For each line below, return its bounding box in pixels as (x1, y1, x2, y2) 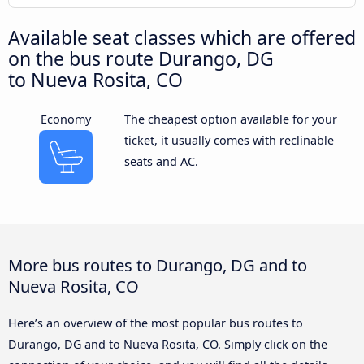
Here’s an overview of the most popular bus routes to (8, 314, 303, 331)
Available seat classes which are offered (8, 24, 356, 50)
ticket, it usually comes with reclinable (123, 132, 334, 148)
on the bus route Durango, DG (8, 45, 274, 71)
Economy (41, 110, 92, 127)
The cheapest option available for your (123, 110, 337, 127)
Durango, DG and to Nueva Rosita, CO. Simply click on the (8, 336, 327, 352)
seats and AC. (123, 153, 198, 169)
